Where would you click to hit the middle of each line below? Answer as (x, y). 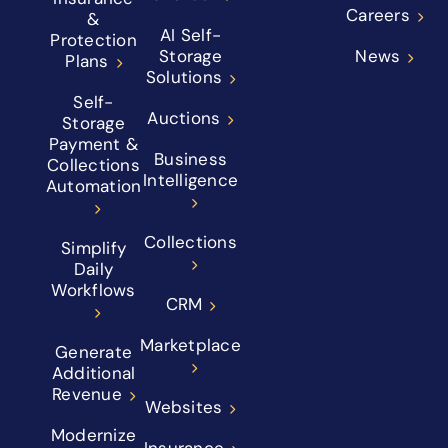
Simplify (93, 248)
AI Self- (190, 35)
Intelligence (190, 180)
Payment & (93, 144)
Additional (93, 373)
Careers (378, 15)
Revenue (87, 394)
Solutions (183, 77)
